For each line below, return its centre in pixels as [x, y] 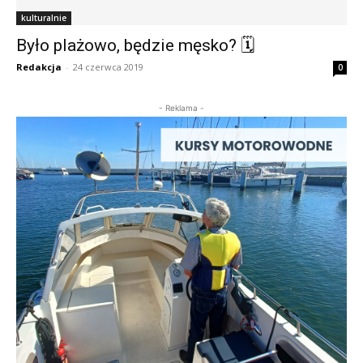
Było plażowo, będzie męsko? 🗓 [135, 45]
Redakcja [39, 66]
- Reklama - [181, 107]
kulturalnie [44, 17]
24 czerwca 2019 [108, 66]
